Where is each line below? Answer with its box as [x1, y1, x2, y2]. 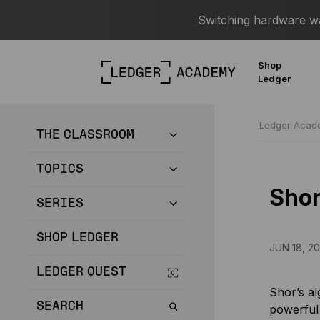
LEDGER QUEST [36, 266, 126, 279]
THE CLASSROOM [36, 129, 134, 141]
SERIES [36, 197, 84, 210]
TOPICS [36, 163, 84, 176]
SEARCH [36, 300, 84, 313]
